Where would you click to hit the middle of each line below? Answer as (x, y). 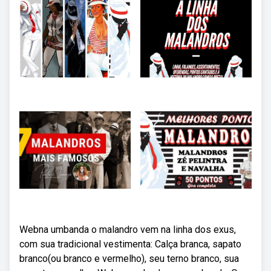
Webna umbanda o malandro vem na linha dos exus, (128, 230)
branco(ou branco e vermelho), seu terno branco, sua (129, 259)
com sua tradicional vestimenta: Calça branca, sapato (130, 244)
